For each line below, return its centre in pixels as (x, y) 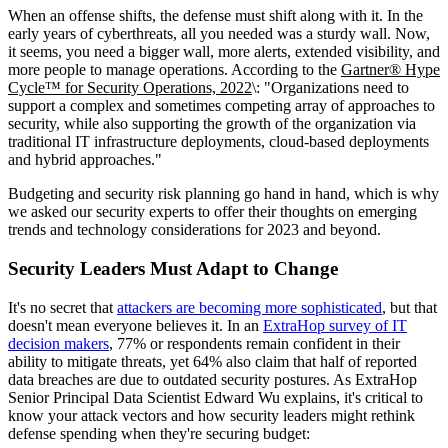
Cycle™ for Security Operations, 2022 (130, 88)
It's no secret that (62, 307)
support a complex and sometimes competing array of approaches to (221, 106)
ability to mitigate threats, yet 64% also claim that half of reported (212, 361)
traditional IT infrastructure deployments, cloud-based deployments (218, 142)
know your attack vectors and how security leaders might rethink (211, 415)
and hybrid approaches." (85, 160)
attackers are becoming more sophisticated (249, 307)
